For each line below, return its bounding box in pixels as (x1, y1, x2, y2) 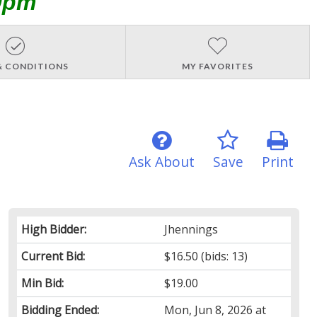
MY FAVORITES (181, 60, 253, 71)
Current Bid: (21, 248, 85, 264)
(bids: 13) (198, 248, 248, 264)
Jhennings (164, 221, 219, 237)
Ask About (128, 151, 195, 171)
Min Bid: (21, 275, 64, 291)
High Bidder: (21, 221, 86, 237)
